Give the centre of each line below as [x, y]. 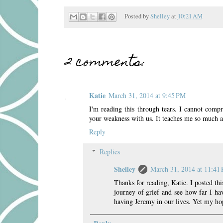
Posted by [137, 16]
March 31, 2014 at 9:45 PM [147, 96]
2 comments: [106, 63]
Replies [110, 152]
